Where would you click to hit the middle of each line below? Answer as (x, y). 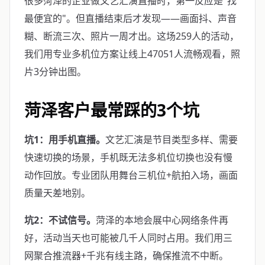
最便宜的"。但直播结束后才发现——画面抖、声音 (130, 18)
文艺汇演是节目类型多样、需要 (172, 140)
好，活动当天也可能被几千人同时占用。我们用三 (128, 238)
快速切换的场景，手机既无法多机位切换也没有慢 (128, 157)
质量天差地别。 (57, 193)
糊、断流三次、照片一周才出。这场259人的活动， (132, 36)
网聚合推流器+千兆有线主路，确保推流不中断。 (126, 256)
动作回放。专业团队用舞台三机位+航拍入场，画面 (131, 175)
